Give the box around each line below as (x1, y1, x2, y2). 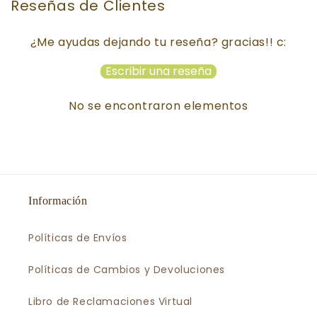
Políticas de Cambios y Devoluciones (28, 262, 225, 277)
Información (28, 194, 88, 207)
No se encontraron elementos (69, 97, 248, 114)
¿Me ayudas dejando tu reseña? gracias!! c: (30, 33, 287, 50)
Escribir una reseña (105, 62, 212, 79)
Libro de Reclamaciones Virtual (28, 294, 192, 309)
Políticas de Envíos (28, 230, 127, 245)
